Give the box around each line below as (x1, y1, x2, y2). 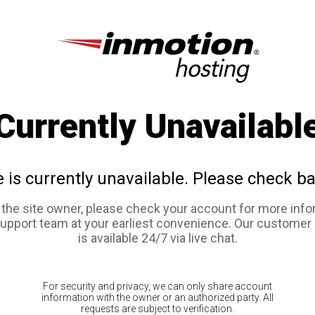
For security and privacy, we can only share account (43, 281, 272, 292)
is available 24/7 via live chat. (77, 231, 238, 246)
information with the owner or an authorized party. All (41, 292, 274, 304)
